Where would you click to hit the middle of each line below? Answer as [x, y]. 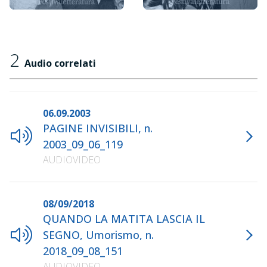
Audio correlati [60, 63]
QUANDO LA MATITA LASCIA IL [124, 219]
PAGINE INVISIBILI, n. [98, 128]
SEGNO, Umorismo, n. [98, 235]
